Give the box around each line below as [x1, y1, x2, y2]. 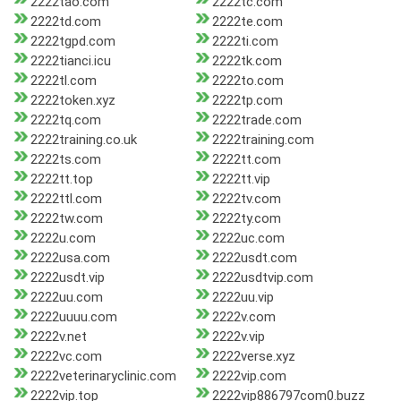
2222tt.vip [211, 171, 270, 188]
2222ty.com [211, 210, 281, 227]
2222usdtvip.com [211, 269, 313, 286]
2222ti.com [211, 33, 278, 50]
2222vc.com [30, 348, 102, 365]
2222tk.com [211, 53, 282, 70]
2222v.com [211, 309, 276, 326]
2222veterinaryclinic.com [30, 368, 176, 385]
